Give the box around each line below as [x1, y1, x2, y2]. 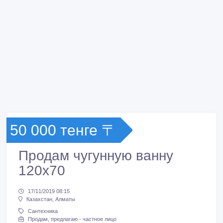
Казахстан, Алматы [26, 196, 75, 203]
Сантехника [28, 208, 58, 215]
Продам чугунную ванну [18, 148, 173, 163]
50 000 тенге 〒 [10, 122, 116, 138]
